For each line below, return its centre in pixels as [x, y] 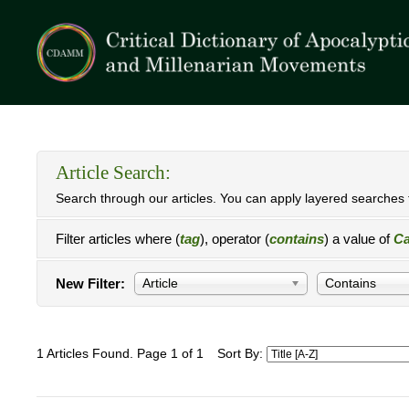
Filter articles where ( [118, 239]
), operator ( [235, 239]
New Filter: [90, 283]
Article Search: [113, 173]
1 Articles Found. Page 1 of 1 [120, 354]
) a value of [359, 239]
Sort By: [242, 354]
